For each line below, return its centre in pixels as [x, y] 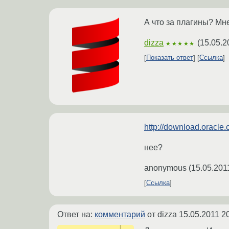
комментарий [120, 214]
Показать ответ [170, 58]
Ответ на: [76, 214]
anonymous [165, 168]
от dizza [162, 214]
